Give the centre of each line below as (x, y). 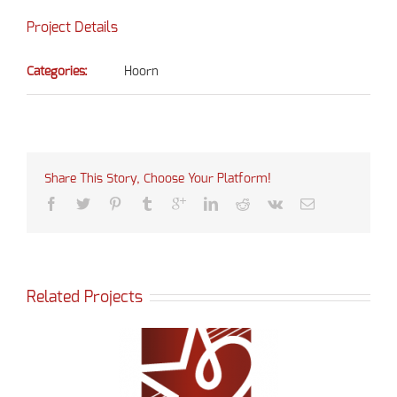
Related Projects (85, 298)
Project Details (72, 27)
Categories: (57, 72)
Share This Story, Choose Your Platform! (158, 179)
